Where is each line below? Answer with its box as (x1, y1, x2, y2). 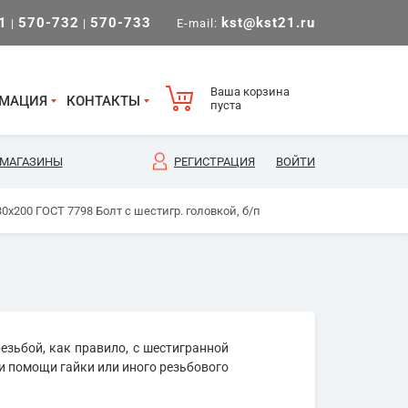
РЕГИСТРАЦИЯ (174, 155, 255, 168)
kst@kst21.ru (221, 15, 315, 31)
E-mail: (173, 16, 221, 30)
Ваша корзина (209, 85, 290, 98)
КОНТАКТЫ (66, 93, 140, 109)
